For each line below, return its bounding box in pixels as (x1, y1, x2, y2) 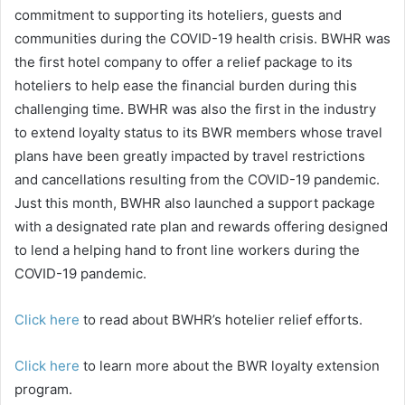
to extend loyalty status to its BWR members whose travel (14, 123, 382, 141)
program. (14, 380, 72, 398)
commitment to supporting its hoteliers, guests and (14, 5, 342, 24)
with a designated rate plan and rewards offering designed (14, 217, 388, 235)
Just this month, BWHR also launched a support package (14, 193, 375, 212)
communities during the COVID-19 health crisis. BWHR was (14, 29, 391, 47)
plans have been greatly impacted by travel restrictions (14, 146, 365, 165)
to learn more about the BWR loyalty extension (80, 356, 380, 374)
